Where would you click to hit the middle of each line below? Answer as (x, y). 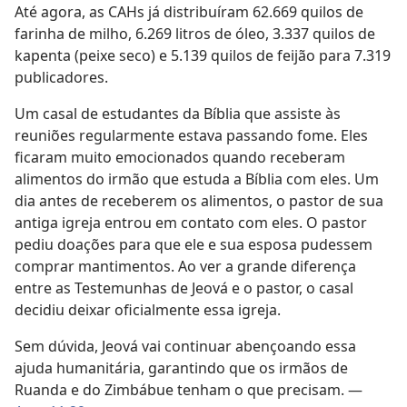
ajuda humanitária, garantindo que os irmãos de (181, 368)
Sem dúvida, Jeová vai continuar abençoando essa (185, 347)
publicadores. (61, 78)
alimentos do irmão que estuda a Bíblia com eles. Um (197, 179)
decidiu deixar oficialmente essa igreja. (148, 310)
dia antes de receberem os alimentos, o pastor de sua (199, 201)
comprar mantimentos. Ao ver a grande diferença (185, 267)
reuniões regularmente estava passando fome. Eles (191, 136)
